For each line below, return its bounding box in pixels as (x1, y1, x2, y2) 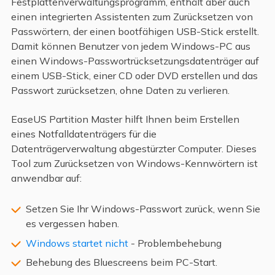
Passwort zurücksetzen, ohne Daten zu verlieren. (10, 84, 230, 97)
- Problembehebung (128, 236, 222, 249)
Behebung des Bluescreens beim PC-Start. (25, 256, 217, 269)
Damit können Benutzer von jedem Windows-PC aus (10, 40, 250, 53)
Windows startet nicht (25, 236, 128, 249)
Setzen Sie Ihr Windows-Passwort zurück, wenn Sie (25, 203, 260, 215)
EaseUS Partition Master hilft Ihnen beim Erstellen (10, 112, 239, 125)
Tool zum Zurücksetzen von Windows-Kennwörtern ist (10, 157, 258, 169)
